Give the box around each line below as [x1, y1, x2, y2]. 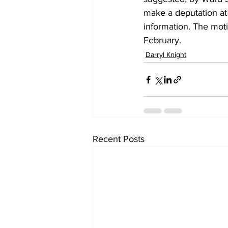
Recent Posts [93, 134, 145, 144]
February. [144, 35, 181, 45]
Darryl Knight [146, 50, 186, 59]
